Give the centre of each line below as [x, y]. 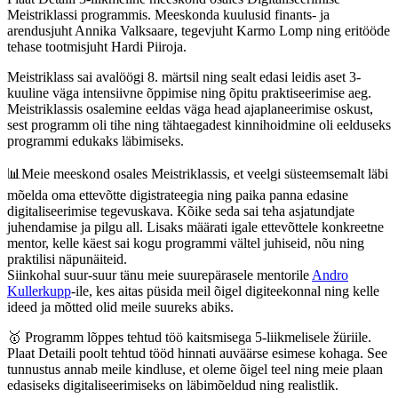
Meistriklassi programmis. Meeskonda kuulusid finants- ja [168, 14]
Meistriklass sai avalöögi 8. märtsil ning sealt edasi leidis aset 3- [184, 76]
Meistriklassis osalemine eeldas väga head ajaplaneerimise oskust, [190, 108]
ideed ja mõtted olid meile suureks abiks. [122, 306]
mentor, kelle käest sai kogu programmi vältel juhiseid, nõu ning [186, 243]
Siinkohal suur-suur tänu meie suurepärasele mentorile [159, 275]
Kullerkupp [39, 291]
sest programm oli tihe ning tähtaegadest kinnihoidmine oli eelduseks [199, 124]
